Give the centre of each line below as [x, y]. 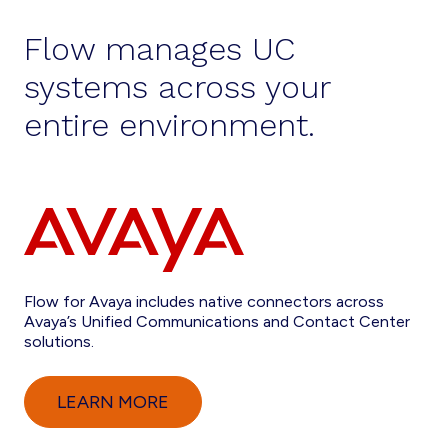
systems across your [177, 87]
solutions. [59, 341]
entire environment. [169, 125]
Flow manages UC [159, 49]
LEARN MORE [113, 402]
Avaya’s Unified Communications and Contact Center [217, 321]
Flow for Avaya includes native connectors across [204, 301]
